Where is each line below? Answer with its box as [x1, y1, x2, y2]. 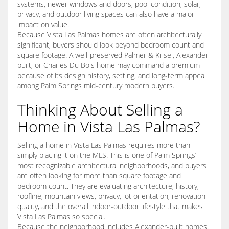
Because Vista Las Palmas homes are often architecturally [17, 30, 201, 40]
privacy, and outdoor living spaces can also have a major [17, 9, 194, 19]
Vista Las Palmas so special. [17, 212, 105, 222]
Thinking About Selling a [17, 99, 183, 121]
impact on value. [17, 19, 69, 30]
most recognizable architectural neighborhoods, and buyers [17, 161, 207, 171]
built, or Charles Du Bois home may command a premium [17, 60, 200, 71]
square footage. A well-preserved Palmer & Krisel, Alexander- [17, 50, 211, 60]
